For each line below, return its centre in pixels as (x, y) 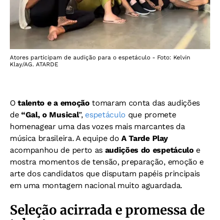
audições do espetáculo (149, 150)
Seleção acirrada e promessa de (107, 210)
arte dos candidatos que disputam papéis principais (105, 174)
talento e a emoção (54, 103)
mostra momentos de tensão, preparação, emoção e (107, 162)
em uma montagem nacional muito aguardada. (96, 185)
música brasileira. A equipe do (66, 138)
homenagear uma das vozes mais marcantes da (97, 126)
